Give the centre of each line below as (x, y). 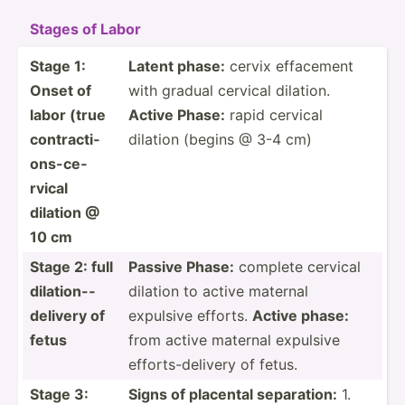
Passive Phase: (181, 266)
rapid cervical (274, 114)
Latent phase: (177, 66)
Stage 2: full (71, 266)
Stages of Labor (85, 28)
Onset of (61, 90)
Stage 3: (59, 394)
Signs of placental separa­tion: (233, 394)
